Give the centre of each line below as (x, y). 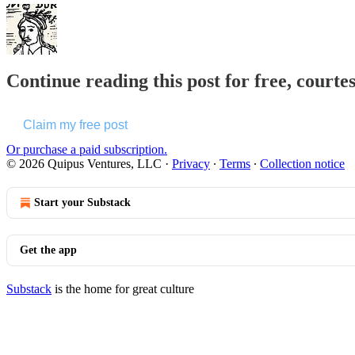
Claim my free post (75, 124)
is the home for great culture (123, 288)
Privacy (191, 163)
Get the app (48, 250)
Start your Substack (82, 202)
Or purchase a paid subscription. (87, 149)
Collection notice (302, 163)
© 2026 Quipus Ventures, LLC (84, 163)
